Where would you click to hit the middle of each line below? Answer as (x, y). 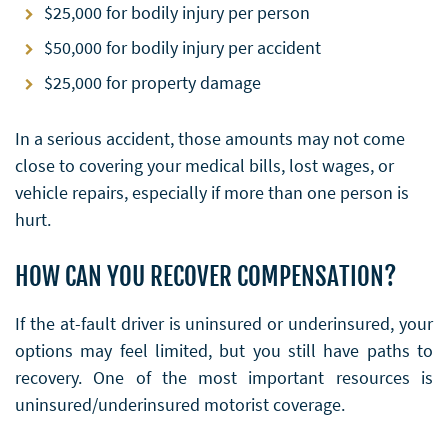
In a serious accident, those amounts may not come (210, 138)
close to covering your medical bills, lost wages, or (204, 165)
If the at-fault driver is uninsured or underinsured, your (224, 323)
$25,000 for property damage (152, 82)
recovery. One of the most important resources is (224, 377)
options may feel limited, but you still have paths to (224, 350)
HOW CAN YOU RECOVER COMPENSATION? (206, 276)
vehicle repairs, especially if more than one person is (212, 192)
